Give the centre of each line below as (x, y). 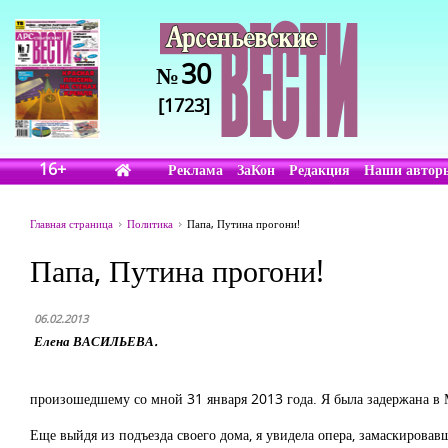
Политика (150, 223)
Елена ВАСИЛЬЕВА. (95, 341)
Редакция (320, 169)
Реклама (196, 169)
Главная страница (71, 223)
